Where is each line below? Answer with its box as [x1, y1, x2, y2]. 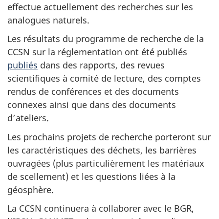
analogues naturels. [7, 14, 89, 26]
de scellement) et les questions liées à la [7, 170, 175, 182]
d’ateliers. [7, 112, 49, 124]
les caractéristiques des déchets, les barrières [7, 144, 197, 156]
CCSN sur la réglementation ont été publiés [7, 46, 187, 58]
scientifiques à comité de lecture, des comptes [7, 72, 201, 84]
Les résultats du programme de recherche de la [7, 33, 204, 44]
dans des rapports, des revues [38, 59, 165, 71]
